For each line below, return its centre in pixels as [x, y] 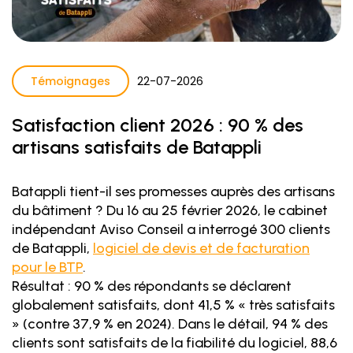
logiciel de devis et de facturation [201, 249]
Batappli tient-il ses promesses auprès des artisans [173, 192]
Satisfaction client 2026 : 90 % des [158, 125]
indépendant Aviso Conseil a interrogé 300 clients [171, 230]
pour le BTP [47, 268]
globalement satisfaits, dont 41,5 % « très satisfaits [173, 305]
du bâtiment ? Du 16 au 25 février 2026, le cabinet [170, 211]
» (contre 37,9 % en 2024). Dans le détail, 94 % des [170, 324]
